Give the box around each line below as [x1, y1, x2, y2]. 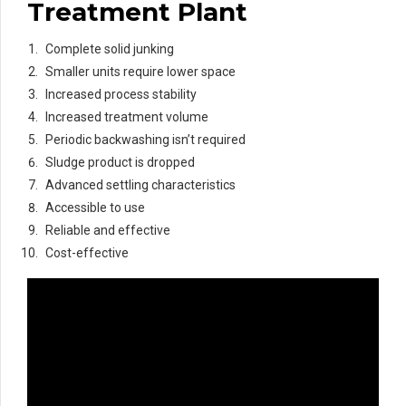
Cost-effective [45, 246, 129, 261]
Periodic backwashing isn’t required [45, 132, 246, 148]
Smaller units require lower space [45, 64, 236, 80]
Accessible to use [45, 200, 145, 216]
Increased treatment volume [45, 110, 208, 125]
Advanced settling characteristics [45, 178, 236, 193]
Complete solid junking [45, 42, 174, 57]
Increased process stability [45, 87, 197, 102]
